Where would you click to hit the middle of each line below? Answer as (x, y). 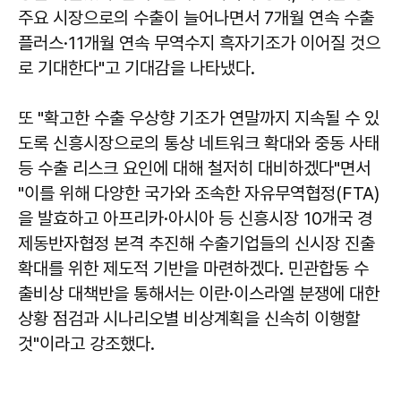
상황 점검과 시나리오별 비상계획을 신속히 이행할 (189, 318)
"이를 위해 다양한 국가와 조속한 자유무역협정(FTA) (199, 193)
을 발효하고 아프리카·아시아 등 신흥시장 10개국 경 (195, 218)
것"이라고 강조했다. (86, 343)
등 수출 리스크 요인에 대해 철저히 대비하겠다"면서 (194, 168)
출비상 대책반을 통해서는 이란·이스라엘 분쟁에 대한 (199, 293)
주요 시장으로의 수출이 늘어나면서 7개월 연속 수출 (196, 17)
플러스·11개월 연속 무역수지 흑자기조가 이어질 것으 (199, 43)
